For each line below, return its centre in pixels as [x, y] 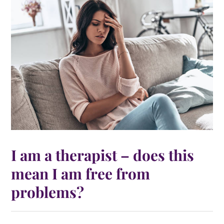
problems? [48, 192]
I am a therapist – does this [103, 155]
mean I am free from [81, 173]
